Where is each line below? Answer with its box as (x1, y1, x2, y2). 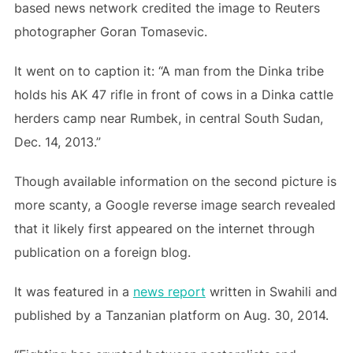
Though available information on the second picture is (13, 173, 336, 189)
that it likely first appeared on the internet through (13, 221, 314, 236)
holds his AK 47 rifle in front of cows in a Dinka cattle (13, 87, 333, 102)
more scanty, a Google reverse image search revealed (13, 197, 336, 213)
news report (132, 284, 206, 299)
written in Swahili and (205, 284, 337, 299)
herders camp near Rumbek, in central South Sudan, (13, 110, 323, 126)
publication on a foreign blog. (13, 244, 191, 260)
